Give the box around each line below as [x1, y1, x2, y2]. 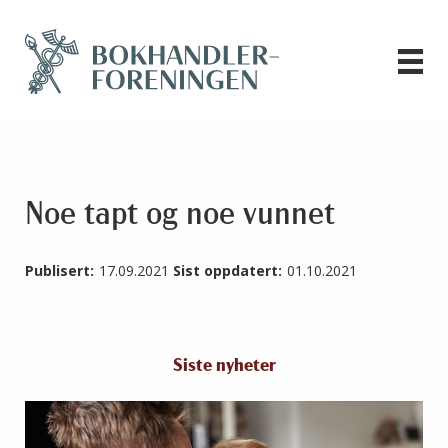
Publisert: [25, 261, 94, 281]
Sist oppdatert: [173, 261, 282, 281]
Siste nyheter [172, 357, 276, 377]
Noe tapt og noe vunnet [25, 200, 335, 233]
